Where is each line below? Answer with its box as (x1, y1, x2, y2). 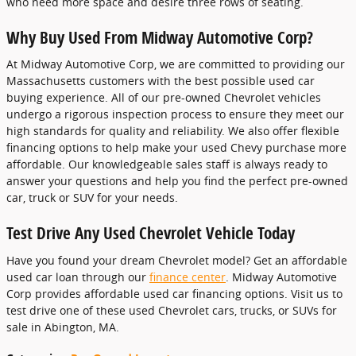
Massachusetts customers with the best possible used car (6, 73, 315, 89)
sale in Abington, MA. (6, 319, 119, 335)
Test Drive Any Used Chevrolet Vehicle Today (6, 222, 295, 245)
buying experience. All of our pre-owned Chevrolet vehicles (6, 90, 321, 106)
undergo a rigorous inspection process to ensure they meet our (6, 106, 344, 122)
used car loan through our (6, 269, 149, 284)
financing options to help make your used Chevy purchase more (6, 140, 346, 156)
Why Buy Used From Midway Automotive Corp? (6, 25, 313, 48)
